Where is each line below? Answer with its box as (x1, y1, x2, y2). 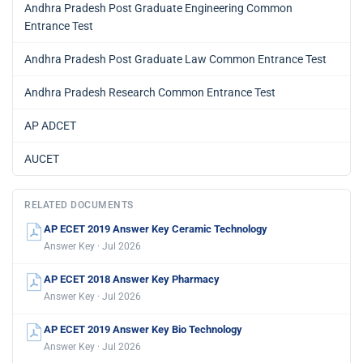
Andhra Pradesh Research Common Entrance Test (24, 85, 275, 99)
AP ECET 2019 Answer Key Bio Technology (44, 322, 242, 335)
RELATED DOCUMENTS (24, 199, 134, 211)
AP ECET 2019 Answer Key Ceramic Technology (44, 222, 267, 235)
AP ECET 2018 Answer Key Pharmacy (44, 272, 220, 285)
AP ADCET (24, 118, 76, 132)
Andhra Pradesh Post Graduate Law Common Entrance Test (24, 52, 327, 66)
